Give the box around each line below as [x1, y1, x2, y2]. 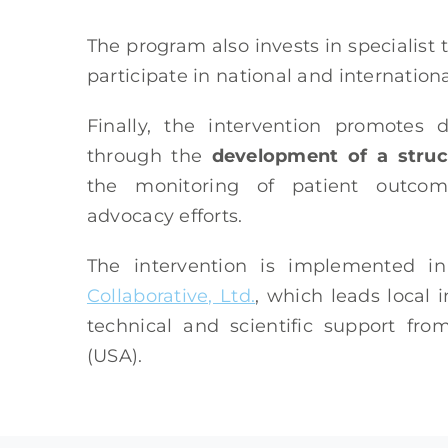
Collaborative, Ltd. [86, 285, 256, 308]
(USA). [86, 345, 143, 368]
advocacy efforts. [86, 205, 243, 228]
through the [86, 145, 212, 168]
